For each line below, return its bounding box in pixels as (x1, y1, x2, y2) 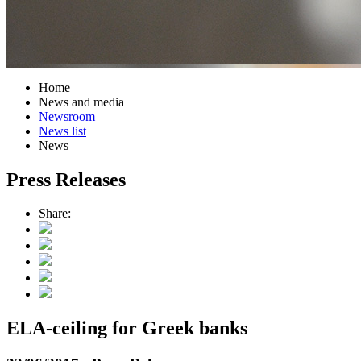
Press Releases (6, 168, 126, 190)
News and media (39, 94, 124, 109)
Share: (39, 206, 71, 221)
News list (39, 123, 86, 138)
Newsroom (39, 109, 95, 123)
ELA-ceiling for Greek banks (6, 317, 247, 339)
